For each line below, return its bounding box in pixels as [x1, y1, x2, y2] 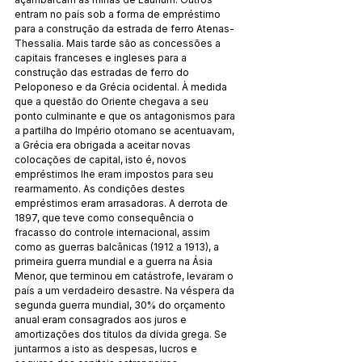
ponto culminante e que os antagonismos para [15, 109, 238, 122]
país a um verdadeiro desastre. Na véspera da [15, 284, 237, 297]
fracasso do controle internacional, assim [15, 225, 213, 238]
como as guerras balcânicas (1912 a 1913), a [15, 240, 221, 253]
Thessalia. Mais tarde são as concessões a [15, 36, 223, 49]
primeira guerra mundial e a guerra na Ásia [15, 255, 215, 267]
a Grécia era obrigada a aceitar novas [15, 138, 193, 151]
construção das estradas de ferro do [15, 65, 192, 78]
